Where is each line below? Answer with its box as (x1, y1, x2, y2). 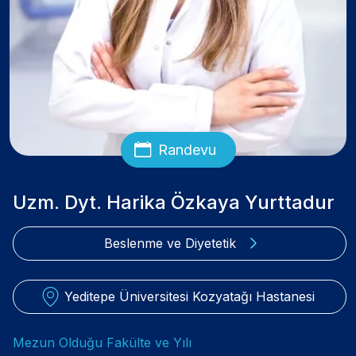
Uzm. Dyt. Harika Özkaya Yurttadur (13, 190, 335, 214)
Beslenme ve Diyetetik (103, 234, 236, 251)
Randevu (157, 141, 216, 158)
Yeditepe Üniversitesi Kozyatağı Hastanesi (64, 288, 315, 304)
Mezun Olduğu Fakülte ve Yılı (13, 334, 192, 350)
